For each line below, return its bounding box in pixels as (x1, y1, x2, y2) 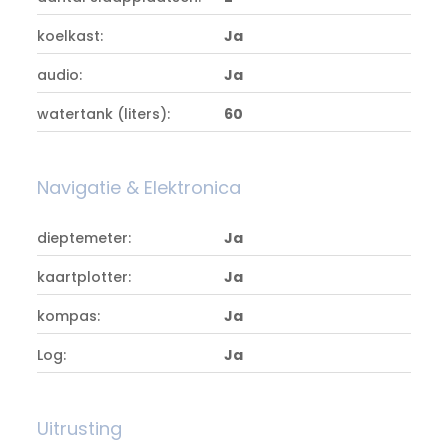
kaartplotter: (37, 267, 132, 287)
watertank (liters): (37, 104, 171, 124)
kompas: (37, 306, 101, 326)
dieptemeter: (37, 228, 132, 248)
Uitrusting (37, 416, 123, 441)
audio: (37, 65, 83, 85)
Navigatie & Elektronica (37, 175, 242, 200)
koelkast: (37, 26, 104, 46)
